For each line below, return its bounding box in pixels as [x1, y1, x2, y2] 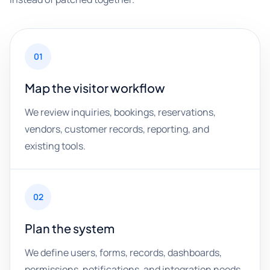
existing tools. [25, 139, 86, 152]
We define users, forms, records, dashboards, [25, 246, 222, 259]
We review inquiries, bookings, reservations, [25, 105, 216, 119]
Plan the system [25, 221, 115, 236]
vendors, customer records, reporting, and [25, 122, 209, 136]
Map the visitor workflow [25, 80, 165, 95]
